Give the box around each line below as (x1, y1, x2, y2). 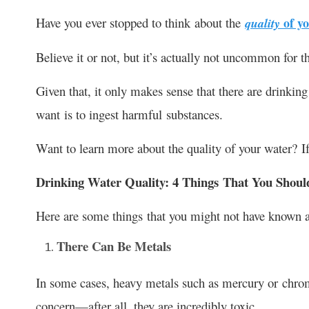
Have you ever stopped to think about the (36, 13, 245, 31)
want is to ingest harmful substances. (36, 105, 223, 123)
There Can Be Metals (57, 236, 171, 255)
